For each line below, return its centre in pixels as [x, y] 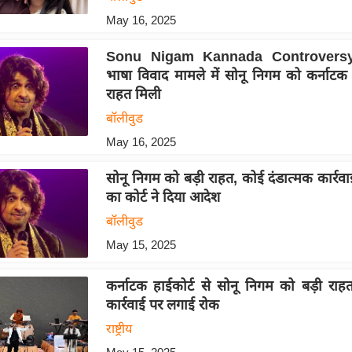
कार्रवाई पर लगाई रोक [162, 305]
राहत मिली [133, 94]
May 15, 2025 [141, 244]
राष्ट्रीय [119, 329]
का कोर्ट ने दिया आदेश [163, 197]
